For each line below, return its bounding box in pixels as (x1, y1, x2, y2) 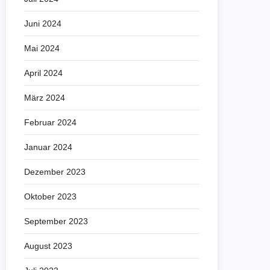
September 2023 (24, 216, 88, 226)
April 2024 (24, 68, 63, 78)
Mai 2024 (24, 43, 60, 53)
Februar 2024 (24, 118, 77, 127)
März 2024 (24, 93, 65, 102)
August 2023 (24, 241, 72, 251)
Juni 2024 (24, 19, 61, 28)
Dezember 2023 (24, 167, 86, 177)
